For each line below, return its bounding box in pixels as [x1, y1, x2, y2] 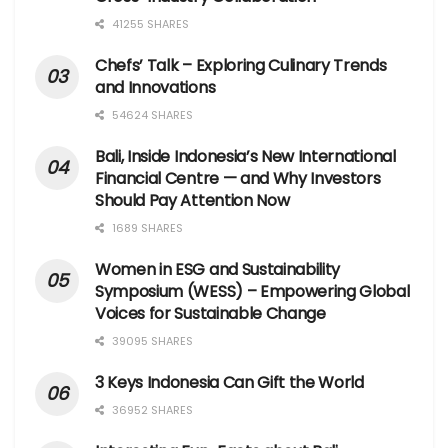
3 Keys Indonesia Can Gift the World [95, 371, 364, 395]
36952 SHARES [109, 402, 193, 419]
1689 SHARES [109, 220, 183, 237]
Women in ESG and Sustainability [95, 258, 341, 282]
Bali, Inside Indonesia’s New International [95, 145, 396, 169]
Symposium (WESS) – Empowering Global [95, 280, 410, 304]
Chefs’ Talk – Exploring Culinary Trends [95, 54, 387, 78]
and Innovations [95, 76, 216, 100]
